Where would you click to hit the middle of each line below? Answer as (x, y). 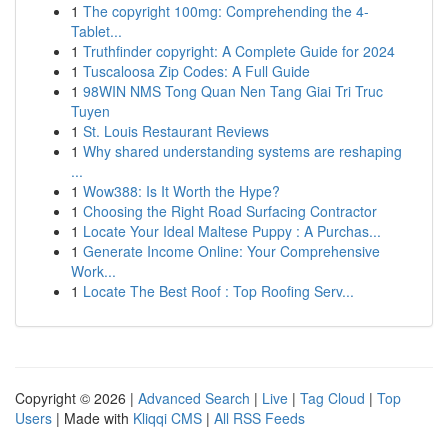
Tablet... (96, 31)
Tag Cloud (332, 398)
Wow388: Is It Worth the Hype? (181, 191)
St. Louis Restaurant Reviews (176, 131)
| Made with (92, 418)
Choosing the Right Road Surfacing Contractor (230, 211)
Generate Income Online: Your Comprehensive (231, 251)
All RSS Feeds (259, 418)
